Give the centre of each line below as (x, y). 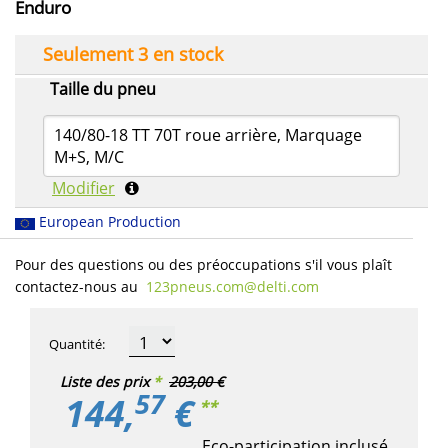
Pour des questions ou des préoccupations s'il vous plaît (203, 265)
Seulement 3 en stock (133, 54)
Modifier (83, 188)
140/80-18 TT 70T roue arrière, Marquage (207, 135)
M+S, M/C (88, 157)
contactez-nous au (76, 287)
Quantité (75, 344)
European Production (110, 222)
